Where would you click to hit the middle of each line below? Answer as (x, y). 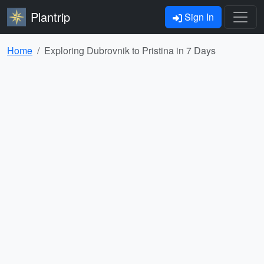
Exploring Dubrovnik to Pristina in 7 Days (130, 50)
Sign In (198, 17)
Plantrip (50, 17)
